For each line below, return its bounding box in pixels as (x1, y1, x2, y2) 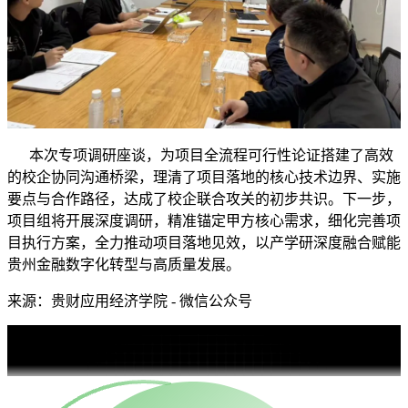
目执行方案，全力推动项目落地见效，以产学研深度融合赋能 (7, 234, 401, 250)
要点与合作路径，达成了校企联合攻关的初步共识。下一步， (7, 190, 401, 207)
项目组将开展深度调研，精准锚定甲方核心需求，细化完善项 (7, 212, 401, 229)
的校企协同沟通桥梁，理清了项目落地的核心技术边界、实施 (7, 168, 401, 185)
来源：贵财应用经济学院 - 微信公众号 (7, 292, 252, 309)
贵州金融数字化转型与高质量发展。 (7, 256, 240, 272)
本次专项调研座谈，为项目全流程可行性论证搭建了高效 (7, 147, 393, 163)
